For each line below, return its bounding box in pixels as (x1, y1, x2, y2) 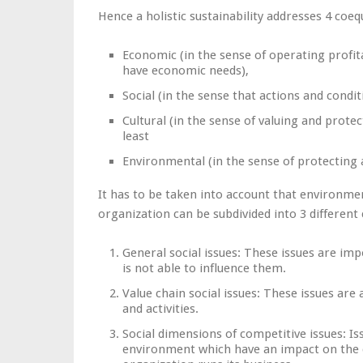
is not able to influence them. (122, 261, 286, 275)
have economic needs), (122, 63, 249, 78)
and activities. (122, 301, 199, 316)
